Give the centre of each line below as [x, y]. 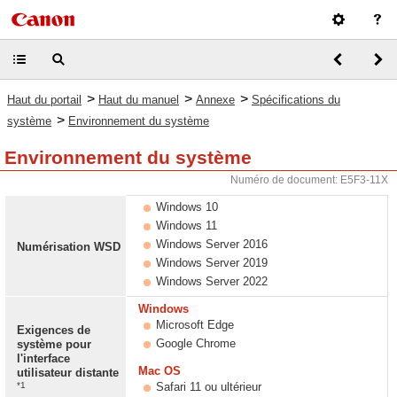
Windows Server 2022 [212, 281]
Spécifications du [296, 100]
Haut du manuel [139, 100]
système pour [54, 344]
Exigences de [54, 330]
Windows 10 [187, 207]
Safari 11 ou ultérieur [209, 387]
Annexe [215, 100]
